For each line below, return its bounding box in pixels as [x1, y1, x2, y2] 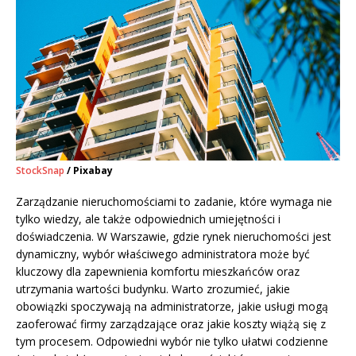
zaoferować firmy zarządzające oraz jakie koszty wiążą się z [16, 316, 326, 332]
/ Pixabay [64, 164, 113, 178]
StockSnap [16, 164, 64, 178]
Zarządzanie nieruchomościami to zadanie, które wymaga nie [16, 194, 332, 210]
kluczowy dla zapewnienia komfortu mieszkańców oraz [16, 264, 300, 280]
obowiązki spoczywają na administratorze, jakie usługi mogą [16, 299, 328, 315]
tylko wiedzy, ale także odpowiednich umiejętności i [16, 211, 281, 227]
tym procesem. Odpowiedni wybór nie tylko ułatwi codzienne [16, 334, 328, 350]
